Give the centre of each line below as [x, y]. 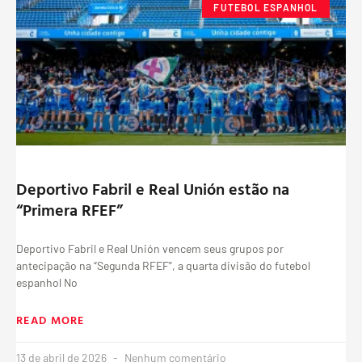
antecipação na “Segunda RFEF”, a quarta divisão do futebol [163, 265]
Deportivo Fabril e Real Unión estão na [153, 188]
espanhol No [47, 282]
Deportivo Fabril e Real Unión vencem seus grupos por [150, 248]
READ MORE [51, 320]
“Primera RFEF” [69, 209]
